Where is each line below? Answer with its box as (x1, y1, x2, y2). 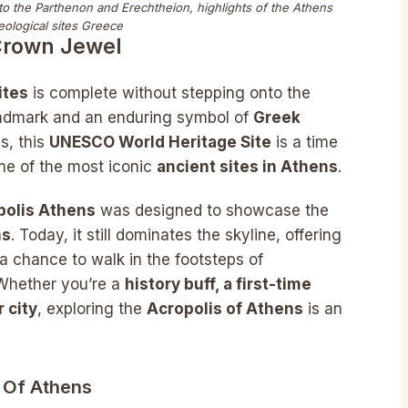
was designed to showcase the (96, 200, 329, 219)
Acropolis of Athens (147, 299, 303, 318)
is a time (271, 133, 338, 152)
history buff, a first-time (125, 274, 311, 293)
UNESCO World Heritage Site (49, 133, 271, 152)
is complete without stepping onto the (28, 84, 311, 103)
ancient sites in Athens (157, 158, 338, 177)
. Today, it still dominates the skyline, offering (11, 225, 342, 244)
